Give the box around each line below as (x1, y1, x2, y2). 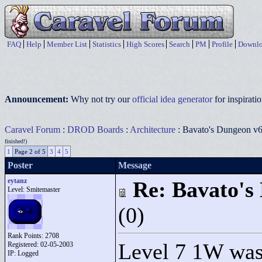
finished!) (5, 138, 27, 144)
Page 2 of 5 (15, 148, 46, 155)
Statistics (92, 40, 121, 49)
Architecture (130, 125, 175, 135)
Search (169, 40, 190, 49)
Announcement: (5, 94, 71, 104)
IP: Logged (8, 249, 39, 257)
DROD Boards (67, 125, 123, 135)
